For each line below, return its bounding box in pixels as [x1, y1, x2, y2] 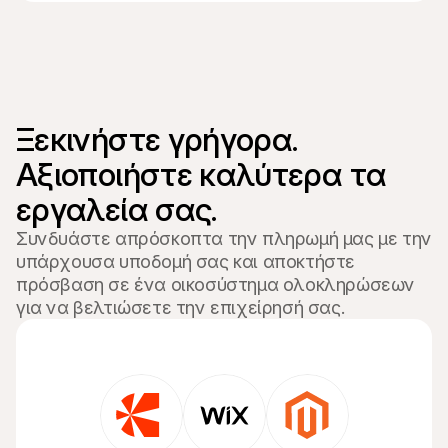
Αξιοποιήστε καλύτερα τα [16, 155, 387, 194]
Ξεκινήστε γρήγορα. [16, 120, 305, 159]
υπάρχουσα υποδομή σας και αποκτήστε [16, 251, 356, 272]
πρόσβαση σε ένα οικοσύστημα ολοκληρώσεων [16, 274, 415, 295]
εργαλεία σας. [16, 190, 217, 229]
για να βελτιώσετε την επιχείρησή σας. [16, 297, 346, 318]
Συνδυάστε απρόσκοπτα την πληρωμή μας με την [16, 228, 432, 249]
